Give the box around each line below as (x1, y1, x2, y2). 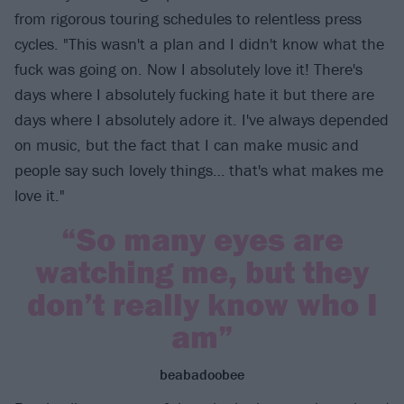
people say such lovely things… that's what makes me (14, 159, 383, 180)
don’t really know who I (26, 282, 378, 324)
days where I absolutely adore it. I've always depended (14, 108, 389, 130)
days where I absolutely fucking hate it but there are (14, 83, 374, 105)
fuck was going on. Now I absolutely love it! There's (14, 58, 363, 79)
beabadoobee (160, 364, 244, 383)
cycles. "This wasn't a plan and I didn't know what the (14, 32, 384, 54)
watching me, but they (35, 250, 369, 291)
